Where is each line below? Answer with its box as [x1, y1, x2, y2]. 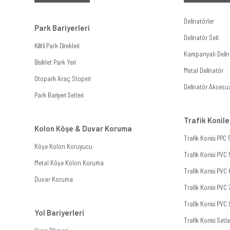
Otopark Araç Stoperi [34, 74, 91, 83]
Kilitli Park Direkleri [34, 42, 80, 50]
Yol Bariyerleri [34, 208, 85, 218]
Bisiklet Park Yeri [34, 58, 76, 67]
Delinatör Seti [183, 33, 218, 42]
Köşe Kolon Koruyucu [34, 142, 93, 151]
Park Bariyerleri [34, 23, 90, 33]
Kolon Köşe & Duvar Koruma [34, 124, 132, 133]
